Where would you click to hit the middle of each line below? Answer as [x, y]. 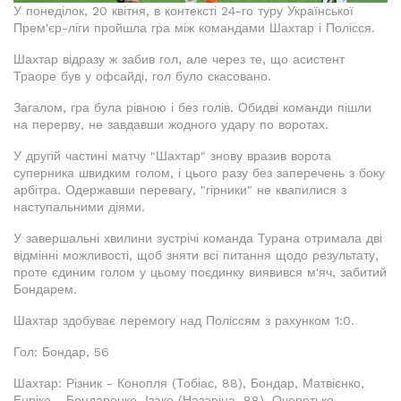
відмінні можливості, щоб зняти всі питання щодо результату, [196, 256]
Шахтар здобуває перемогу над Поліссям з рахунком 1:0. [184, 321]
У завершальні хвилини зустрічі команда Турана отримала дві [198, 239]
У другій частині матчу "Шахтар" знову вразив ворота [172, 156]
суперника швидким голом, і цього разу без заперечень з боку [199, 173]
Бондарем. [45, 290]
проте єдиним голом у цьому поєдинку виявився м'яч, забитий [200, 273]
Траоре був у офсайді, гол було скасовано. [142, 77]
